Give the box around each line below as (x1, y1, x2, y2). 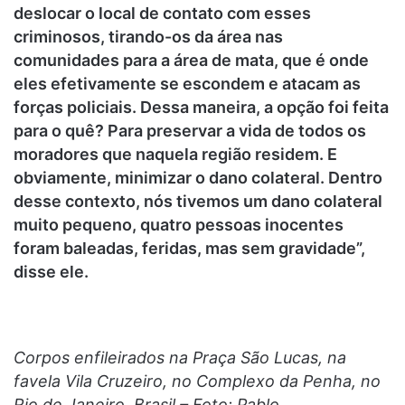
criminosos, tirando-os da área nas (14, 26, 283, 46)
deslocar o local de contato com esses (14, 3, 311, 23)
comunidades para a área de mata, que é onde (14, 50, 369, 70)
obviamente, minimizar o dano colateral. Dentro (14, 167, 382, 187)
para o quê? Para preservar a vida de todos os (14, 120, 366, 140)
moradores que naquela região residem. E (14, 144, 337, 164)
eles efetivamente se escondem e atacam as (14, 73, 361, 93)
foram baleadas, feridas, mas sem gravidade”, (14, 238, 365, 258)
